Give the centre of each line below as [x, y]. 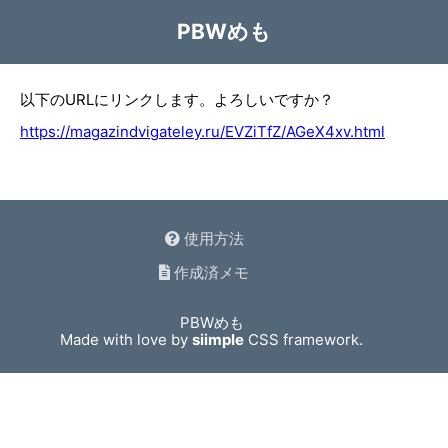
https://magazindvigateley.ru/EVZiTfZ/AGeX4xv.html [202, 131]
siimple [218, 339]
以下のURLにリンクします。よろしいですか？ [177, 99]
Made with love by [126, 339]
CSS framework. [304, 339]
